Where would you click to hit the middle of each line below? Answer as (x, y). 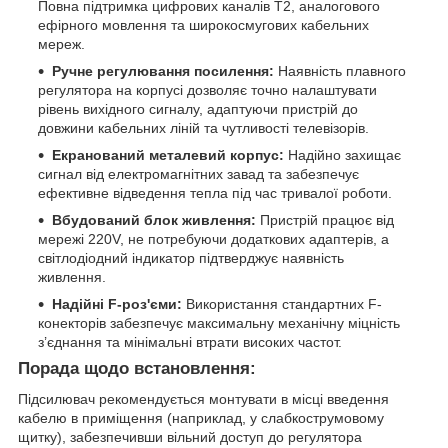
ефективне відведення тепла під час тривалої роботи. (215, 192)
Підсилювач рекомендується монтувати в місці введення (203, 398)
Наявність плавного (340, 70)
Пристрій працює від (325, 219)
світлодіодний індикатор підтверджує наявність (191, 257)
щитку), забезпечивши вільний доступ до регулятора (190, 436)
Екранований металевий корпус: (168, 154)
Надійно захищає (342, 154)
